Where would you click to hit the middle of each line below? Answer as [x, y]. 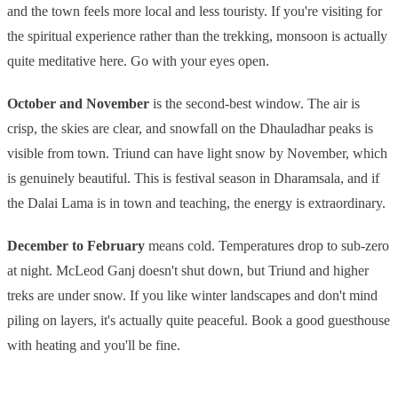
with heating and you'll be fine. [94, 346]
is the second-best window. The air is [255, 104]
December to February [76, 246]
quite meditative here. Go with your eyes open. [138, 61]
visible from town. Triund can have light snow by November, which [197, 154]
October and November [78, 104]
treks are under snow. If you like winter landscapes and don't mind [192, 296]
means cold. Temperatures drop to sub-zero [267, 246]
